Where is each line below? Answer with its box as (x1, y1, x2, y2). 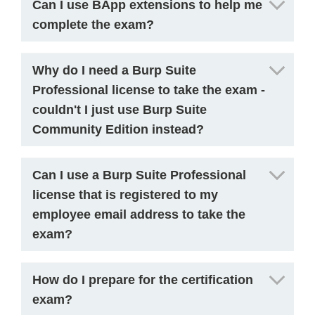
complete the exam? (32, 18, 154, 32)
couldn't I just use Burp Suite (32, 103, 207, 117)
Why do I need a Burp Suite (32, 63, 196, 77)
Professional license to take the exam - (32, 83, 265, 97)
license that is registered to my (32, 188, 218, 202)
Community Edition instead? (32, 122, 204, 136)
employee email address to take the (32, 207, 245, 221)
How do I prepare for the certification (32, 273, 253, 287)
